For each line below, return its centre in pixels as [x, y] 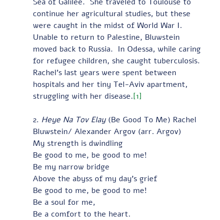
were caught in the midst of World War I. [110, 25]
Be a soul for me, [64, 202]
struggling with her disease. [83, 96]
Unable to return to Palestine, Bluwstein [107, 37]
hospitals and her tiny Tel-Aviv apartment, [111, 84]
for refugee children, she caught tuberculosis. [119, 61]
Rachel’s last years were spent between [106, 72]
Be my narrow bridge [71, 167]
